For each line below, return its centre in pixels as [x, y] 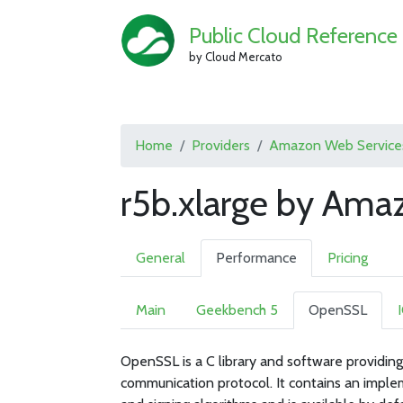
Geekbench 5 [237, 310]
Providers [221, 145]
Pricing [348, 258]
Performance [257, 258]
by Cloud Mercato [235, 56]
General [161, 258]
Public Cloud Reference [293, 35]
